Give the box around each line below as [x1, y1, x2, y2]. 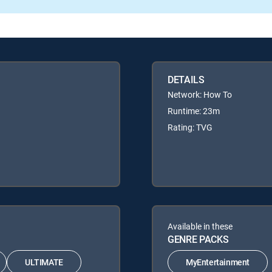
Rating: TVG [168, 121, 212, 133]
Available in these [168, 220, 233, 232]
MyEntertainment [186, 256, 250, 268]
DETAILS [168, 72, 205, 86]
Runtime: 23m [168, 104, 220, 117]
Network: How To [168, 88, 232, 100]
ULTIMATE [25, 256, 63, 268]
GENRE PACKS [168, 232, 229, 246]
